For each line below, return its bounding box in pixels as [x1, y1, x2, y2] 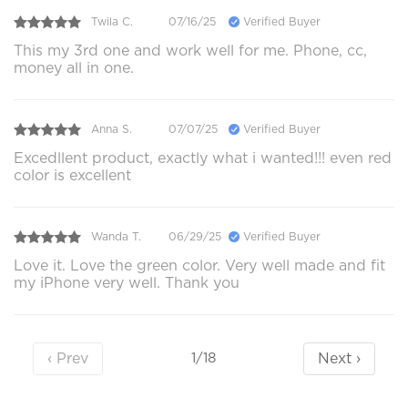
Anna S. [91, 122, 132, 137]
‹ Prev [46, 349, 88, 367]
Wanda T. [91, 229, 141, 244]
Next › [318, 349, 362, 367]
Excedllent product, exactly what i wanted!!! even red [14, 148, 392, 167]
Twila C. [91, 15, 133, 29]
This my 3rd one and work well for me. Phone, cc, [14, 41, 367, 59]
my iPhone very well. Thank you [14, 273, 240, 291]
